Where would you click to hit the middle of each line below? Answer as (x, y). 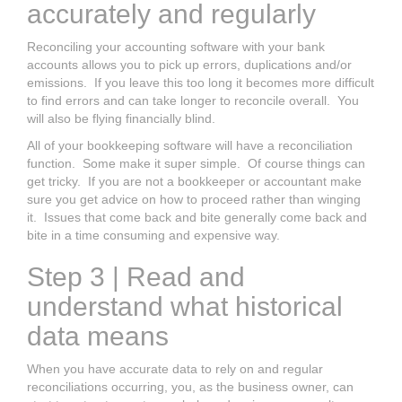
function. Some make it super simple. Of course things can (196, 163)
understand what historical (185, 306)
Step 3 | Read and (136, 276)
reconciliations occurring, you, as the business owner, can (190, 386)
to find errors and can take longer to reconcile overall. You (193, 100)
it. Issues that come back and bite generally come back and (197, 217)
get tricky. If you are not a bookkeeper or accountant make (194, 181)
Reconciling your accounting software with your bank (176, 46)
